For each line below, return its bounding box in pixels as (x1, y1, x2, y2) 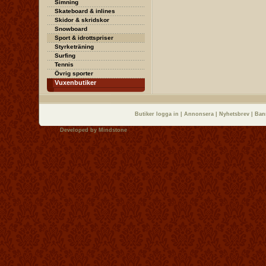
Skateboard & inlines (54, 8, 115, 14)
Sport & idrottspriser (54, 34, 113, 41)
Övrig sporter (54, 70, 93, 77)
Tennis (54, 61, 74, 68)
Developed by (38, 127, 99, 133)
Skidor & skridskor (54, 17, 109, 23)
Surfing (54, 52, 75, 59)
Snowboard (54, 26, 87, 32)
